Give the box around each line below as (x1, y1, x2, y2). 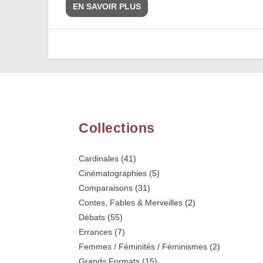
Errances (79, 227, 113, 237)
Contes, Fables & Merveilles (79, 197, 183, 207)
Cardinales (79, 153, 119, 163)
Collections (79, 120, 155, 136)
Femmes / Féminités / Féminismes (79, 241, 208, 251)
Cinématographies (79, 168, 147, 178)
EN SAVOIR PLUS (73, 2, 141, 12)
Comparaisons (79, 183, 133, 193)
